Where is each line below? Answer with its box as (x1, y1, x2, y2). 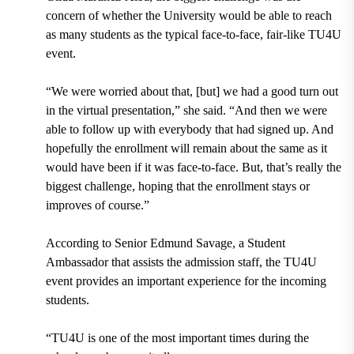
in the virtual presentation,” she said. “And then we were (45, 104, 327, 118)
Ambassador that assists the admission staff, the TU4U (45, 255, 317, 269)
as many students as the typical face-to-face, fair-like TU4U (45, 28, 341, 42)
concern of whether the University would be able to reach (45, 9, 332, 23)
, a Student (232, 236, 285, 250)
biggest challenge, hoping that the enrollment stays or (45, 179, 310, 194)
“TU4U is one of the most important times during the (45, 331, 309, 345)
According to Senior (45, 236, 147, 250)
